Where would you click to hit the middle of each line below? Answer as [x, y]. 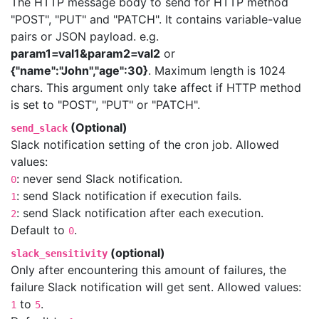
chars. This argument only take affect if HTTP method [156, 88]
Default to [40, 230]
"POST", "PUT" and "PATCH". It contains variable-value [156, 19]
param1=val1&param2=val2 [85, 53]
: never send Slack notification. [99, 179]
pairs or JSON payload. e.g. [85, 36]
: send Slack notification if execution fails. [129, 196]
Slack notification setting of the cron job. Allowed [145, 145]
